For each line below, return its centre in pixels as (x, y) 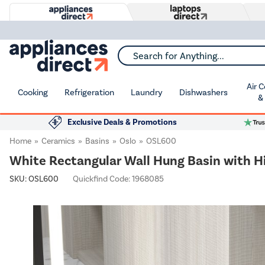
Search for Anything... (158, 59)
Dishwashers (203, 92)
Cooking (33, 92)
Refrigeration (89, 92)
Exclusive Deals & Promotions (122, 122)
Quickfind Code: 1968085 (118, 179)
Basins (97, 141)
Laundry (147, 92)
